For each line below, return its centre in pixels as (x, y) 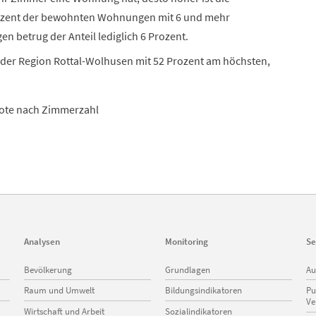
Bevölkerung (48, 269)
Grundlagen (188, 269)
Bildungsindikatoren (203, 290)
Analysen (42, 242)
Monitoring (187, 242)
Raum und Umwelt (59, 290)
